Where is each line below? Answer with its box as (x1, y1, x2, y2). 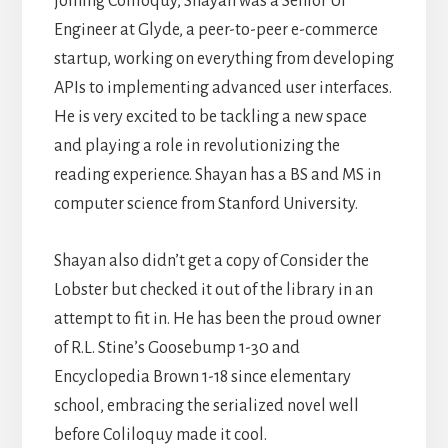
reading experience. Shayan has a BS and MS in (53, 165, 381, 184)
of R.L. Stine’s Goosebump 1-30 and (53, 338, 300, 357)
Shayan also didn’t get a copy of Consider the (53, 251, 369, 270)
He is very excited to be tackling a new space (53, 107, 367, 126)
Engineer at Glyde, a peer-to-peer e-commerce (53, 20, 378, 39)
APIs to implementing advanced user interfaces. (53, 78, 392, 97)
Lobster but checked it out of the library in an (53, 280, 373, 299)
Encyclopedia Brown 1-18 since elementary (53, 367, 351, 386)
